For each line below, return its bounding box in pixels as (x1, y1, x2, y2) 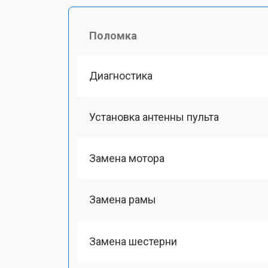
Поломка (89, 29, 137, 42)
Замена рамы (89, 193, 156, 206)
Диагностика (89, 69, 153, 82)
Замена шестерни (89, 234, 177, 248)
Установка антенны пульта (89, 110, 219, 123)
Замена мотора (89, 152, 165, 165)
